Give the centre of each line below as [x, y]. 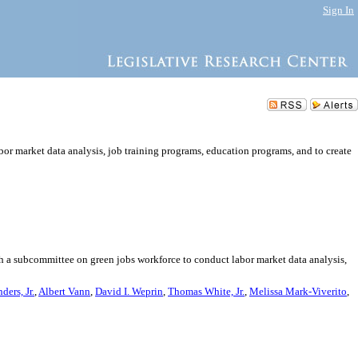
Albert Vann [64, 291]
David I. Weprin [129, 291]
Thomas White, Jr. [206, 291]
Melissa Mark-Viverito [298, 291]
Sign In [338, 10]
